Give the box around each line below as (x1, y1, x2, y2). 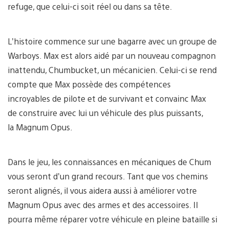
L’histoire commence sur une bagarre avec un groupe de (8, 35, 217, 47)
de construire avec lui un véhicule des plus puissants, (8, 107, 203, 118)
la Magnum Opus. (8, 121, 73, 132)
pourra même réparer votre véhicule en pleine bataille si (8, 213, 217, 224)
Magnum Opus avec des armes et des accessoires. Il (8, 199, 198, 210)
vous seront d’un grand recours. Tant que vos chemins (8, 170, 208, 181)
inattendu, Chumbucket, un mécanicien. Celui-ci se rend (8, 64, 217, 75)
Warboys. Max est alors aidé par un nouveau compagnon (8, 50, 216, 61)
